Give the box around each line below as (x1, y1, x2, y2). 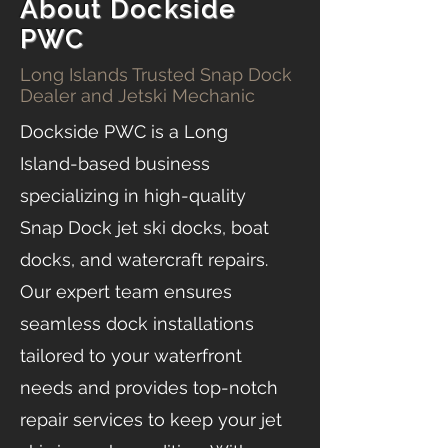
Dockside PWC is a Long (20, 120, 228, 142)
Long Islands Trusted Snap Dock (20, 63, 292, 85)
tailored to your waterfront (20, 344, 242, 366)
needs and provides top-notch (20, 376, 278, 398)
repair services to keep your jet (20, 408, 282, 430)
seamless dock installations (20, 312, 254, 334)
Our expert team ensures (20, 280, 232, 302)
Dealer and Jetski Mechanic (20, 84, 255, 106)
